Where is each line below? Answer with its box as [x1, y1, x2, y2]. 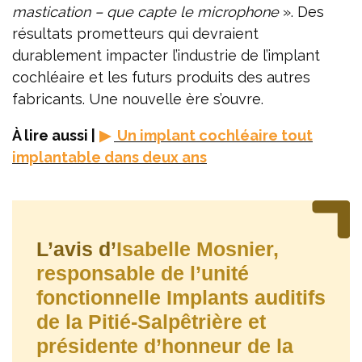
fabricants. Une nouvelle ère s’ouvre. [12, 90, 263, 107]
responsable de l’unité [36, 261, 249, 284]
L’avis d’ [36, 237, 116, 260]
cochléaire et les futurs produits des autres [12, 68, 310, 86]
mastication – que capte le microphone [12, 2, 283, 20]
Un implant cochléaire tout [114, 126, 313, 144]
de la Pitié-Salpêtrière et [36, 309, 266, 333]
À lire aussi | [12, 126, 95, 144]
